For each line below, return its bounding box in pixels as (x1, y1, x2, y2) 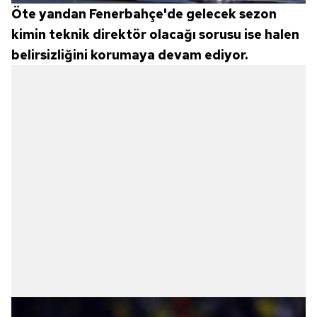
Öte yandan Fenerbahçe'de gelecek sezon (11, 5, 277, 22)
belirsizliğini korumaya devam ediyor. (11, 46, 248, 63)
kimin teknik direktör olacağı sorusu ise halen (11, 25, 299, 42)
